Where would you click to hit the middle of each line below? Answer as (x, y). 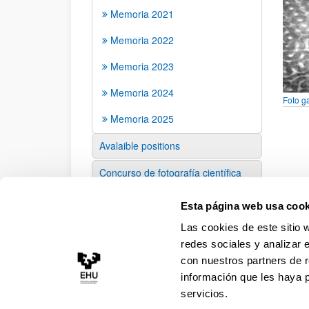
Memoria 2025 (142, 119)
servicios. (205, 293)
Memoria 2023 (142, 66)
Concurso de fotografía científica (170, 172)
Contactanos (127, 199)
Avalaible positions (140, 146)
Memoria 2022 (142, 40)
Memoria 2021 (142, 14)
